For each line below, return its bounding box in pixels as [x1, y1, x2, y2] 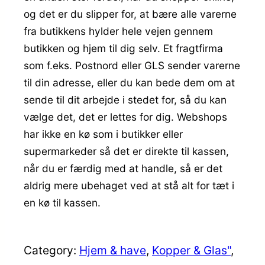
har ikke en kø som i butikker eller [24, 127, 183, 140]
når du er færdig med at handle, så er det [24, 161, 222, 174]
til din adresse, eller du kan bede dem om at [24, 76, 235, 89]
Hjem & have [79, 243, 146, 257]
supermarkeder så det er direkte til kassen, [24, 144, 229, 157]
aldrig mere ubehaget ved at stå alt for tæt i [24, 179, 234, 192]
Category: [24, 243, 79, 257]
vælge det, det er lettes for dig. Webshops [24, 110, 227, 123]
